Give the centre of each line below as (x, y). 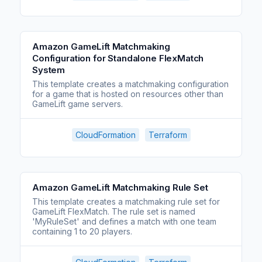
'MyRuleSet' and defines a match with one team (124, 221)
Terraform (168, 135)
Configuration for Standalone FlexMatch (118, 58)
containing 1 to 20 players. (82, 231)
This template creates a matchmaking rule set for (126, 201)
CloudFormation (105, 135)
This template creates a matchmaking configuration (130, 84)
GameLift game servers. (77, 104)
